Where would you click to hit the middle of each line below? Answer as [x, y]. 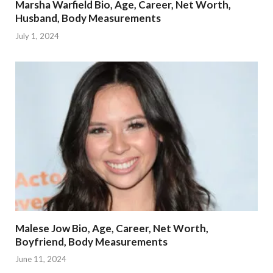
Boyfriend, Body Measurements [91, 241]
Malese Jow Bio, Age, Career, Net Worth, [112, 228]
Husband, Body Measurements [88, 18]
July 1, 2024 [37, 36]
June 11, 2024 [41, 259]
